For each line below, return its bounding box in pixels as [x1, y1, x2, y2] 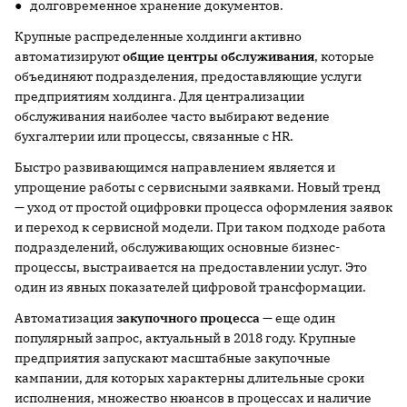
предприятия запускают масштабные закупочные [15, 350, 331, 367]
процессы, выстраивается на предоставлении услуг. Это [15, 259, 367, 276]
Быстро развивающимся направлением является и [15, 159, 335, 176]
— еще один [260, 310, 335, 327]
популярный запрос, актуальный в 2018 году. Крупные [15, 330, 356, 347]
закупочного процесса [116, 310, 260, 327]
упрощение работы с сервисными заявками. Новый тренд [15, 179, 381, 196]
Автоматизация [15, 310, 116, 327]
